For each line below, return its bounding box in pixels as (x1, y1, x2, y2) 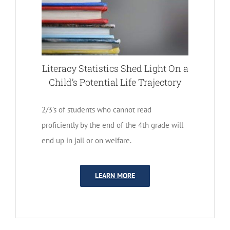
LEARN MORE (95, 171, 135, 181)
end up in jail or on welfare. (42, 136, 131, 146)
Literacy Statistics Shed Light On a (42, 62, 188, 75)
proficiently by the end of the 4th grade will (42, 120, 183, 130)
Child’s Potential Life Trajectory (49, 76, 181, 89)
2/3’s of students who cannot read (42, 105, 151, 115)
